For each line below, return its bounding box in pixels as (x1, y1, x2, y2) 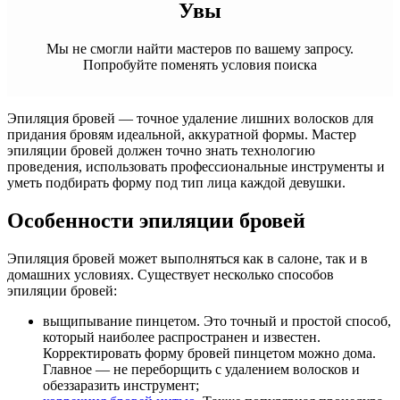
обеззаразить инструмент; (43, 377, 199, 393)
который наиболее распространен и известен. (43, 329, 321, 345)
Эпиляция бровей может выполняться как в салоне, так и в (7, 250, 368, 266)
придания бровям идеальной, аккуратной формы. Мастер (7, 126, 356, 142)
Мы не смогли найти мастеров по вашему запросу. (46, 40, 354, 56)
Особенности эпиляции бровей (7, 208, 305, 232)
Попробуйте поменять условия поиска (83, 56, 317, 72)
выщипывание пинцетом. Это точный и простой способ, (43, 312, 391, 329)
